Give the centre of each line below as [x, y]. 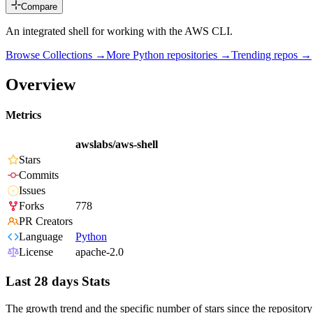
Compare [39, 7]
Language [41, 237]
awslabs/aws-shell [117, 145]
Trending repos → [271, 55]
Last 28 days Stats [58, 282]
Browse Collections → [56, 55]
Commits [39, 175]
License [36, 252]
